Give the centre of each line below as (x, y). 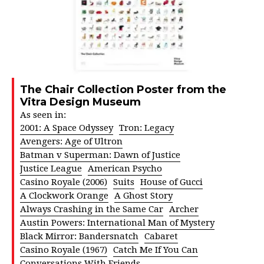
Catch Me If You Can (156, 250)
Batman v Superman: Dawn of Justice (100, 155)
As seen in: (43, 115)
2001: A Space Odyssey (67, 128)
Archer (184, 209)
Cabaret (161, 236)
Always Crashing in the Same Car (92, 209)
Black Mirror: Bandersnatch (79, 236)
